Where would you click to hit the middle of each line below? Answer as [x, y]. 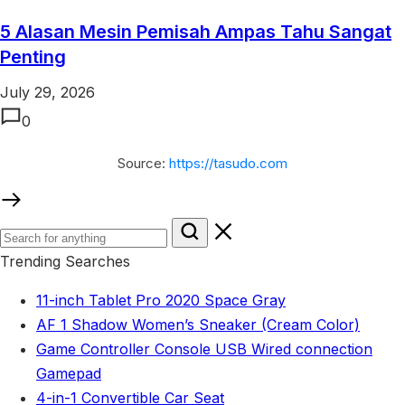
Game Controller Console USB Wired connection [204, 348]
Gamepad [69, 373]
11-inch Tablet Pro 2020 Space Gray [161, 300]
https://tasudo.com [228, 163]
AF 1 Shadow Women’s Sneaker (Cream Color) [198, 324]
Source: [143, 163]
